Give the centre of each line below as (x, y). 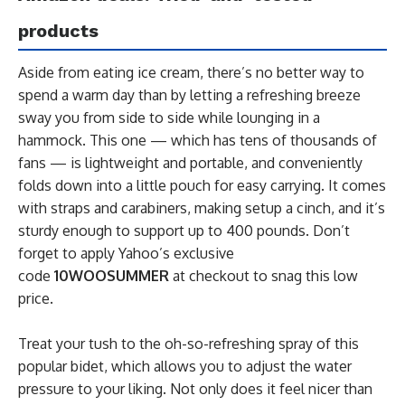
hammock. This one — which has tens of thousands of (198, 140)
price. (38, 298)
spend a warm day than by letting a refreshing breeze (189, 94)
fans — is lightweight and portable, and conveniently (190, 162)
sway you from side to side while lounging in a (169, 117)
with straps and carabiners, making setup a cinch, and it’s (202, 207)
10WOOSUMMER (112, 275)
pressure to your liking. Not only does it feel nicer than (195, 388)
